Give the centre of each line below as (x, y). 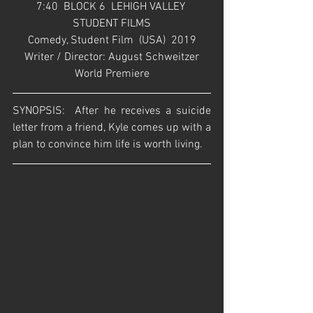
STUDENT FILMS (112, 23)
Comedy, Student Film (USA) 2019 (112, 40)
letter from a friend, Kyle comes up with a (112, 128)
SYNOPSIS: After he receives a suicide (112, 111)
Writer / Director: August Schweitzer (112, 57)
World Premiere (112, 74)
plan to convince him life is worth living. (108, 144)
